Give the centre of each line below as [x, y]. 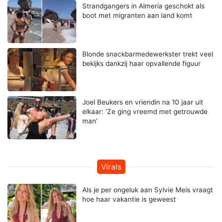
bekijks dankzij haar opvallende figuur [142, 64]
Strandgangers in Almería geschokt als [144, 6]
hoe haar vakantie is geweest [129, 199]
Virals [111, 167]
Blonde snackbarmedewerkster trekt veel [148, 54]
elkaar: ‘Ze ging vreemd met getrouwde [145, 112]
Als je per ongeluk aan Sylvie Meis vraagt [148, 190]
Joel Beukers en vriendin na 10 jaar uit [143, 102]
